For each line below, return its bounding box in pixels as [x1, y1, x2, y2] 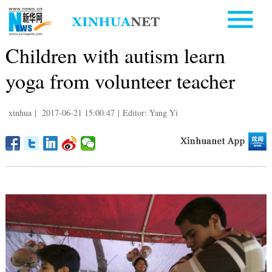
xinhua [8, 106, 32, 118]
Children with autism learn [5, 41, 225, 69]
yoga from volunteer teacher [5, 66, 235, 95]
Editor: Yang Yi [122, 106, 178, 118]
